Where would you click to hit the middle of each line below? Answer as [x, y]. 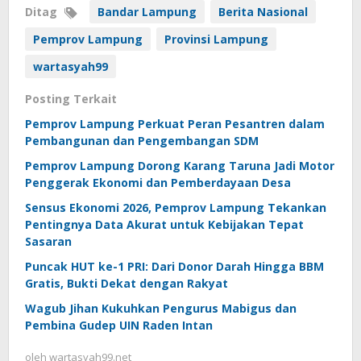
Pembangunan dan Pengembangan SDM [142, 141]
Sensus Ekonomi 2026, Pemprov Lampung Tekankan [176, 208]
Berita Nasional [263, 12]
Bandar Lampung [147, 12]
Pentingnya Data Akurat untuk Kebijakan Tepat [164, 225]
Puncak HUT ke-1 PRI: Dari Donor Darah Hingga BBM [174, 267]
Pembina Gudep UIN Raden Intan [119, 326]
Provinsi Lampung [216, 39]
